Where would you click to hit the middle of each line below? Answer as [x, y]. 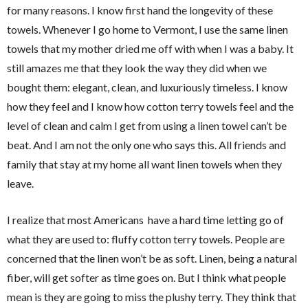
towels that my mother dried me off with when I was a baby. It [150, 48]
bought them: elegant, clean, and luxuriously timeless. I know [147, 87]
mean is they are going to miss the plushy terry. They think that [152, 296]
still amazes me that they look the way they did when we [137, 67]
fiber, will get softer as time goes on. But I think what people [146, 277]
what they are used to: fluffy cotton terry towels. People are [146, 239]
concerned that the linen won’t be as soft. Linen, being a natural [152, 258]
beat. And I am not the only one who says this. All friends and [146, 144]
